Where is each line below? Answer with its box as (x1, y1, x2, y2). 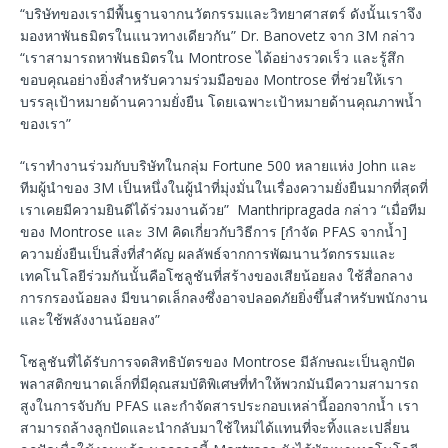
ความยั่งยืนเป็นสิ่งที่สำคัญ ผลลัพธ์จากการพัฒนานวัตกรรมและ (20, 244, 396, 264)
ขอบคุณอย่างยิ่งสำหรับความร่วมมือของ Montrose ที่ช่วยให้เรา (20, 70, 403, 90)
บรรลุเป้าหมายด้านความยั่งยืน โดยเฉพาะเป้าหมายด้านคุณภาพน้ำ (20, 92, 422, 112)
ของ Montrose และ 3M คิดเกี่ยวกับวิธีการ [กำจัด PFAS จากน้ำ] (20, 222, 407, 242)
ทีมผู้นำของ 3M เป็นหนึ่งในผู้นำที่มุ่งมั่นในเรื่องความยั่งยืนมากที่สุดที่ (20, 178, 428, 198)
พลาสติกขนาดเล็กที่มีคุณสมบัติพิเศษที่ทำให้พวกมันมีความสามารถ (20, 374, 418, 394)
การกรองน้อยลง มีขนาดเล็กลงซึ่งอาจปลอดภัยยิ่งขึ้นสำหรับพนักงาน (20, 288, 428, 308)
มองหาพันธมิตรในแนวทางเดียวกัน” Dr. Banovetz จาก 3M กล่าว (20, 26, 415, 46)
